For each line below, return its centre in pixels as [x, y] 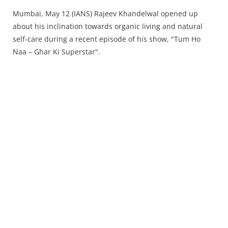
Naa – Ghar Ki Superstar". [58, 52]
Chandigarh [33, 19]
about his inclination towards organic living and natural [108, 26]
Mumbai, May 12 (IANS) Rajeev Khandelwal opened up [105, 14]
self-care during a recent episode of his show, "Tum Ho [107, 39]
